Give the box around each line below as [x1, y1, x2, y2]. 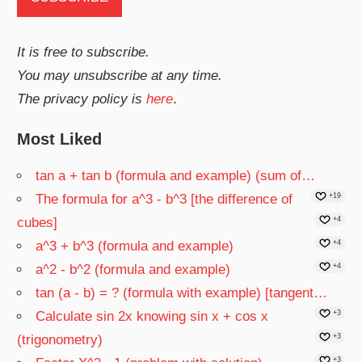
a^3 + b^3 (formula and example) [36, 238, 234, 255]
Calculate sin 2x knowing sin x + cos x [36, 309, 269, 325]
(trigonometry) [17, 332, 103, 348]
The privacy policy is [17, 90, 147, 107]
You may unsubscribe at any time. [17, 67, 223, 83]
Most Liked [17, 130, 103, 149]
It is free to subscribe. [17, 44, 150, 60]
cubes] [17, 215, 58, 231]
